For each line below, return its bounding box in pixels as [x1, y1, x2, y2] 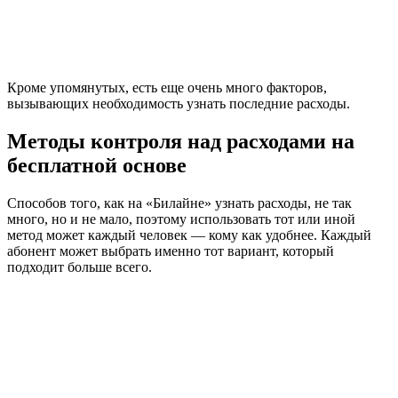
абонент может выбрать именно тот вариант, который [7, 243, 334, 259]
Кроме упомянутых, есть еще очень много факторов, [7, 80, 327, 96]
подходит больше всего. [7, 259, 152, 275]
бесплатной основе [7, 153, 187, 177]
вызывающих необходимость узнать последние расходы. [7, 96, 350, 112]
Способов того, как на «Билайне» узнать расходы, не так [7, 195, 352, 211]
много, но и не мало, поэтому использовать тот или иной [7, 211, 355, 227]
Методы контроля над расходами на [7, 129, 354, 153]
